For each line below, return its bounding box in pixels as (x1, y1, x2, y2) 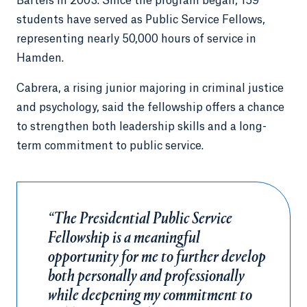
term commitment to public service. (16, 140, 204, 151)
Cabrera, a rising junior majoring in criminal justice (16, 83, 284, 94)
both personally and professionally (48, 269, 245, 285)
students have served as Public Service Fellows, (16, 14, 265, 25)
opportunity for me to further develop (48, 249, 266, 266)
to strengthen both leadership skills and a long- (16, 121, 267, 132)
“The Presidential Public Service (48, 211, 232, 228)
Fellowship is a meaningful (48, 230, 200, 247)
